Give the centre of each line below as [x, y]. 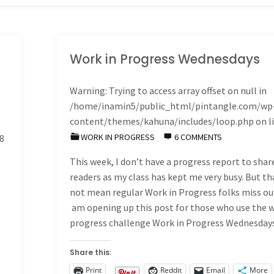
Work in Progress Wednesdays [165, 59]
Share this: [91, 252]
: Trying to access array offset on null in [186, 90]
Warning [88, 90]
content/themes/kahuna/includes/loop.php [162, 121]
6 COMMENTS [198, 137]
